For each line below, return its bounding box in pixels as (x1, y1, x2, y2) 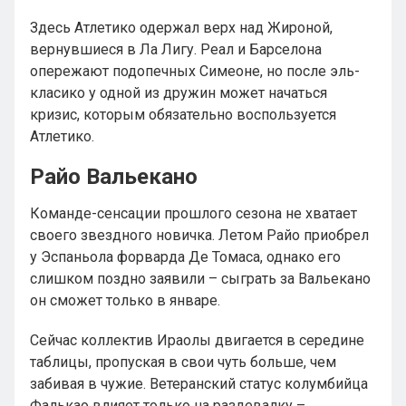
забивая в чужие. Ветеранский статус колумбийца (30, 375, 368, 392)
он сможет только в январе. (30, 292, 220, 309)
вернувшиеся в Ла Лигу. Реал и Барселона (30, 41, 322, 58)
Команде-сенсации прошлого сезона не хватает (30, 205, 357, 222)
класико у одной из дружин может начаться (30, 84, 327, 101)
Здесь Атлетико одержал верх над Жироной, (30, 19, 333, 36)
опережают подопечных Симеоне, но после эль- (30, 63, 360, 80)
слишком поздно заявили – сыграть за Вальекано (30, 270, 371, 287)
